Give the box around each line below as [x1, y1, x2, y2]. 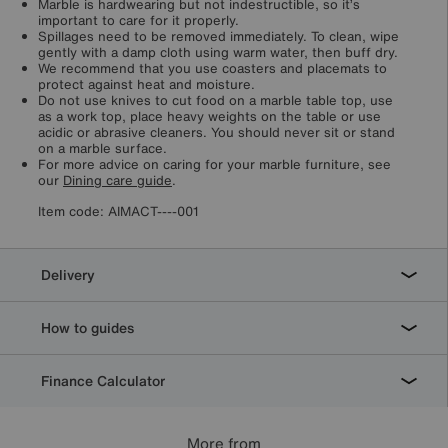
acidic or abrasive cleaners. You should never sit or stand [38, 123, 395, 143]
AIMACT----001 [108, 202, 199, 222]
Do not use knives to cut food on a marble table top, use [38, 91, 393, 111]
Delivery [37, 264, 95, 286]
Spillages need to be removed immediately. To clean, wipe [38, 27, 399, 47]
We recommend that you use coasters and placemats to [38, 59, 387, 79]
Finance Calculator [37, 370, 165, 392]
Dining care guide [63, 171, 172, 191]
